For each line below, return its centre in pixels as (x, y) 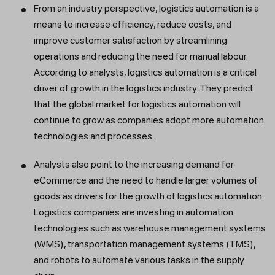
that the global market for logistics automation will (137, 104)
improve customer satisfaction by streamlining (130, 41)
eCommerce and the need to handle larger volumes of (146, 180)
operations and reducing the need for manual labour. (141, 56)
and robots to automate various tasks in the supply (139, 260)
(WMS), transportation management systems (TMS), (145, 244)
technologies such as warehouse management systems (150, 228)
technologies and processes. (94, 136)
